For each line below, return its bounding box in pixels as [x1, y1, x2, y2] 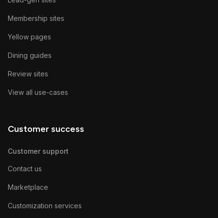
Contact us [8, 164, 42, 173]
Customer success [8, 124, 84, 135]
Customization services [8, 201, 82, 210]
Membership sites [8, 14, 64, 23]
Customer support [8, 147, 69, 156]
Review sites [8, 70, 48, 78]
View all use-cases [8, 88, 68, 97]
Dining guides [8, 51, 52, 60]
